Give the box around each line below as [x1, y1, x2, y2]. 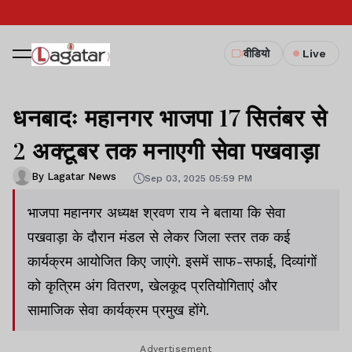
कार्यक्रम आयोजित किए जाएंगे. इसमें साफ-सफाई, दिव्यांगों [27, 253, 317, 269]
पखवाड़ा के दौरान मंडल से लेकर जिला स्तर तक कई [27, 229, 290, 245]
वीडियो [244, 47, 269, 60]
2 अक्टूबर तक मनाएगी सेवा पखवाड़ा [13, 134, 320, 166]
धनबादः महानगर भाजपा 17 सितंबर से [13, 101, 328, 133]
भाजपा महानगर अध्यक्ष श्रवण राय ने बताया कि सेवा [27, 204, 285, 221]
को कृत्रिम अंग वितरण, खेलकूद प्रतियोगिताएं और [27, 277, 277, 294]
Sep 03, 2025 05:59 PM [145, 172, 252, 184]
